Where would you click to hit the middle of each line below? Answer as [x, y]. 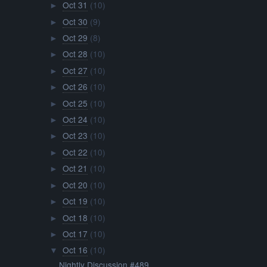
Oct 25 [75, 103]
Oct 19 [75, 201]
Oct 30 [75, 21]
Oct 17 [75, 234]
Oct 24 [75, 119]
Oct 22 [75, 152]
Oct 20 [75, 184]
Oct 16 [75, 250]
